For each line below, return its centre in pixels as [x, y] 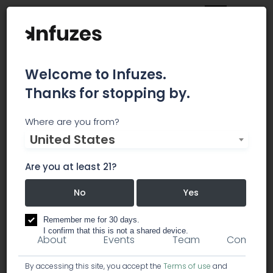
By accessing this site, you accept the [94, 266]
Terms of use [187, 266]
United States [73, 140]
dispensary [129, 207]
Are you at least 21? [71, 167]
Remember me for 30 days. [91, 220]
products [57, 207]
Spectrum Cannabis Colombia [93, 174]
